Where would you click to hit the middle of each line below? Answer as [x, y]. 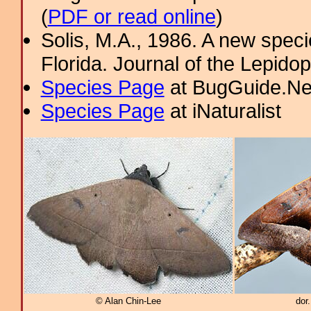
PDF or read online [132, 16]
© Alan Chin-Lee [128, 301]
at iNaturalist [222, 111]
